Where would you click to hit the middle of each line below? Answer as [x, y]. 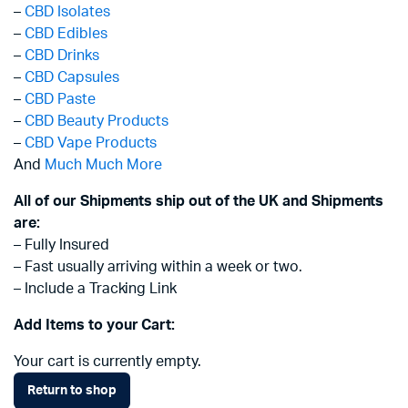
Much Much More [103, 165]
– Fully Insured [61, 245]
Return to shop [72, 390]
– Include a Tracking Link [96, 289]
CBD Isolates [67, 12]
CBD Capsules [71, 77]
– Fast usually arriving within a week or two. [158, 267]
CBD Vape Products [91, 143]
